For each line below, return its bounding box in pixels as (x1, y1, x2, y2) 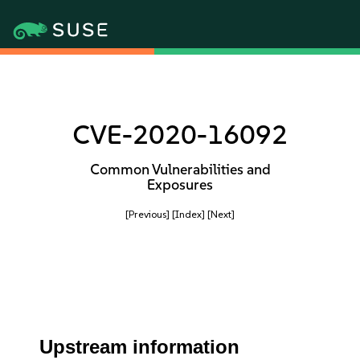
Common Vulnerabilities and (89, 161, 271, 178)
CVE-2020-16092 (72, 119, 288, 150)
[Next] (207, 208, 235, 220)
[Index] (172, 208, 205, 220)
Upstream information (39, 336, 240, 358)
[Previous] (125, 208, 170, 220)
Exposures (147, 176, 213, 194)
